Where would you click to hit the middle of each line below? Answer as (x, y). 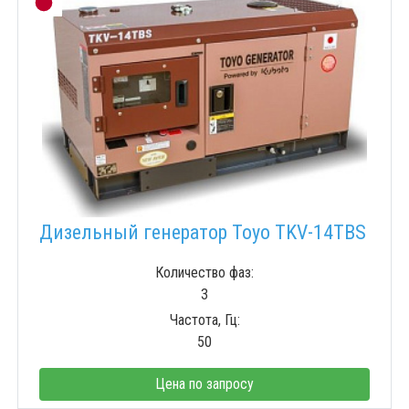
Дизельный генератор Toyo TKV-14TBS (203, 233)
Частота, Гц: (204, 320)
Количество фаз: (204, 273)
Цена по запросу (204, 384)
